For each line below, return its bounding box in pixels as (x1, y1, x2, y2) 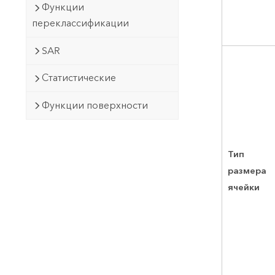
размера (228, 164, 267, 176)
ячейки (228, 180, 260, 193)
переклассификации (31, 17, 129, 29)
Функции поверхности (41, 99, 148, 111)
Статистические (41, 72, 116, 84)
